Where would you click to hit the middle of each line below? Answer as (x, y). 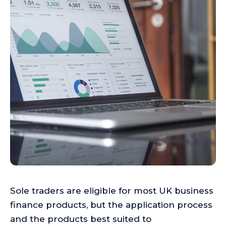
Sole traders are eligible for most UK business (112, 191)
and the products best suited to (81, 219)
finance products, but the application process (111, 205)
